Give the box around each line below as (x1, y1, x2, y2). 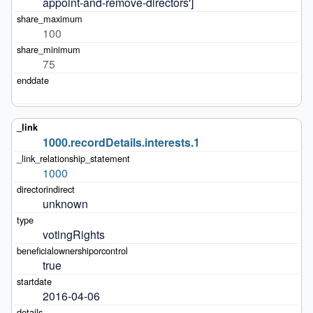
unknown (42, 195, 88, 212)
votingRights (42, 226, 105, 242)
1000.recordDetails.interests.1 (42, 133, 200, 150)
